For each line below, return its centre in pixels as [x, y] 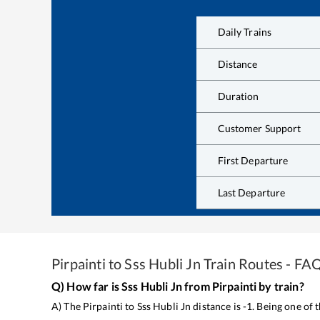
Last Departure [251, 193]
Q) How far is [87, 286]
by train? [280, 286]
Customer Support [259, 129]
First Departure [253, 161]
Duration [238, 96]
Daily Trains [245, 32]
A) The [67, 306]
